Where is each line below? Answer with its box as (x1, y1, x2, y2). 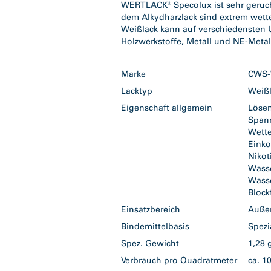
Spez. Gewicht (121, 238, 179, 249)
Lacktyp (121, 86, 152, 96)
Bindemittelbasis (121, 221, 189, 232)
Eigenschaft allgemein (121, 103, 212, 113)
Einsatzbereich (121, 204, 180, 215)
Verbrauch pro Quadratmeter (121, 255, 237, 266)
